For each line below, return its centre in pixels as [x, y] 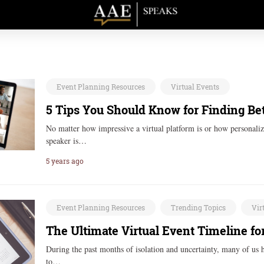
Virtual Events [195, 87]
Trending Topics [199, 207]
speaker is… [67, 141]
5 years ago [65, 161]
